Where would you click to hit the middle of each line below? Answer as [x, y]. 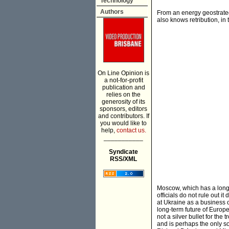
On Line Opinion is [123, 73]
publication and [123, 87]
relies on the [123, 95]
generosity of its [123, 102]
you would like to [123, 123]
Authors [112, 12]
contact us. [131, 130]
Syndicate [123, 152]
